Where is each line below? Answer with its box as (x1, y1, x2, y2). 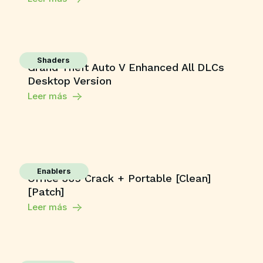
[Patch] (27, 186, 64, 198)
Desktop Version (27, 75, 112, 87)
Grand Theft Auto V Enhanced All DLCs (27, 61, 224, 73)
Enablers (36, 167, 71, 176)
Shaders (36, 56, 70, 65)
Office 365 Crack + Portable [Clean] (27, 172, 211, 184)
